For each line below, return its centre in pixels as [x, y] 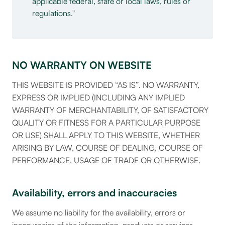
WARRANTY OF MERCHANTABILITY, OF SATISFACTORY [110, 110]
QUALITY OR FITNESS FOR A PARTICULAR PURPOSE [106, 123]
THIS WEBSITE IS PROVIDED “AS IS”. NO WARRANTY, [106, 85]
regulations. [52, 13]
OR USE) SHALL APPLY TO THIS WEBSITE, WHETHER [106, 135]
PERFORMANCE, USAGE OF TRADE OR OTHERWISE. [106, 160]
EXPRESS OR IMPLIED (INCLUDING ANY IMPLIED [98, 97]
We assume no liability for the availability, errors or [99, 212]
